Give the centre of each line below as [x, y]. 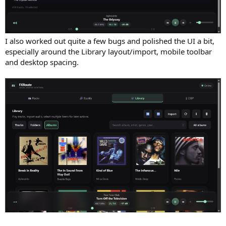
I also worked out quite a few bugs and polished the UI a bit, [110, 41]
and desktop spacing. [42, 62]
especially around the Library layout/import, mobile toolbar [108, 51]
